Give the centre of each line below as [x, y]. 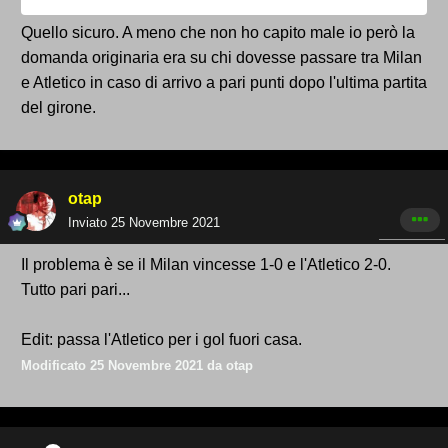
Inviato [89, 223]
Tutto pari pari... [77, 290]
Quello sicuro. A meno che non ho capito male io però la [218, 33]
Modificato [55, 366]
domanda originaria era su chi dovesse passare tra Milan [221, 58]
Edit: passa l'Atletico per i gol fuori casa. [163, 340]
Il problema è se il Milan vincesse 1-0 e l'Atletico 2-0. [206, 265]
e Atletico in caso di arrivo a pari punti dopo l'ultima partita [224, 83]
